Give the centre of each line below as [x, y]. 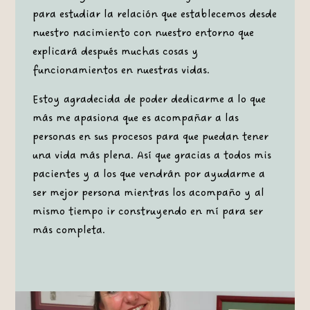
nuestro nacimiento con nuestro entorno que [143, 33]
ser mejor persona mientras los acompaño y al [148, 192]
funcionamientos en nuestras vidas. [121, 71]
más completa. [69, 230]
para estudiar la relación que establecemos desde [154, 15]
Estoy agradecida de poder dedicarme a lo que [149, 99]
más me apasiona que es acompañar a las [135, 118]
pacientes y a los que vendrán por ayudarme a [148, 174]
